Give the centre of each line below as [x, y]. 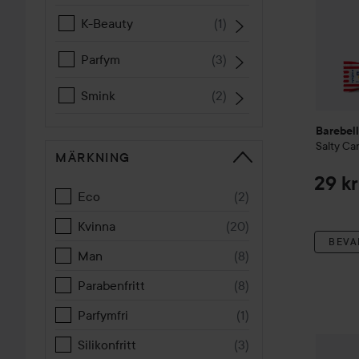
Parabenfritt [111, 285]
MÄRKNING [93, 157]
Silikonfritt [107, 345]
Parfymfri [103, 315]
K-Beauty [107, 23]
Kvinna [97, 226]
